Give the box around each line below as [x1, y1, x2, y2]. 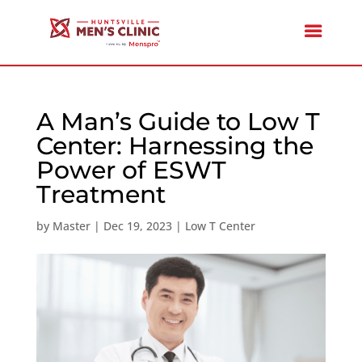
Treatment [36, 179, 166, 209]
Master [52, 218, 90, 234]
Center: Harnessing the [36, 131, 314, 161]
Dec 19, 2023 [103, 218, 172, 234]
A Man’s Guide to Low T [36, 107, 320, 137]
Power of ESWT [36, 155, 226, 185]
